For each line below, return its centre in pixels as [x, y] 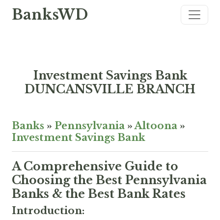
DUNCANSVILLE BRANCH [110, 89]
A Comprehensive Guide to [95, 166]
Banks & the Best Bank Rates [99, 194]
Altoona [156, 126]
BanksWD [50, 15]
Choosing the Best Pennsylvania [109, 180]
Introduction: [48, 211]
